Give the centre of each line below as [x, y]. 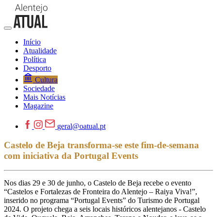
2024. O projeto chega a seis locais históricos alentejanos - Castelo [105, 209]
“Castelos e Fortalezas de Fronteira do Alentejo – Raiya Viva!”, [101, 192]
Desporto [37, 68]
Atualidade [40, 51]
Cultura [46, 80]
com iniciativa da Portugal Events [71, 155]
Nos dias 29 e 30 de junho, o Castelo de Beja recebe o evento [98, 183]
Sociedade [39, 88]
